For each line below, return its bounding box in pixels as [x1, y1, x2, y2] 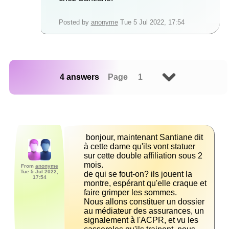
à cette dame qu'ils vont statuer [84, 142, 195, 151]
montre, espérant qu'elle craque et [84, 179, 207, 188]
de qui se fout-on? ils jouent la [84, 170, 192, 179]
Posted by [58, 18, 91, 27]
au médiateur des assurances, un [84, 207, 204, 216]
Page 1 [107, 73, 143, 82]
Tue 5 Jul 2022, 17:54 [118, 18, 185, 27]
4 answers [59, 73, 99, 82]
